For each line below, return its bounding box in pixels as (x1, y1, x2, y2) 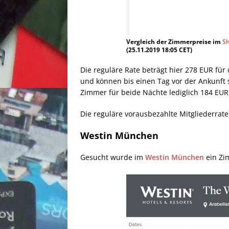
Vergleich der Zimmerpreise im (126, 37, 222, 46)
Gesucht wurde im (80, 152, 145, 162)
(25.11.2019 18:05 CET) (126, 45, 192, 54)
